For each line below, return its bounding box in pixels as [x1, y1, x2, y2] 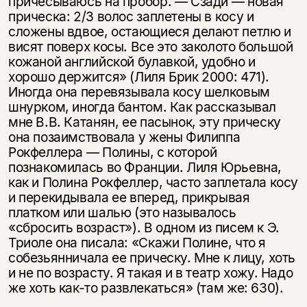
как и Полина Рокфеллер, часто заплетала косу [8, 173, 299, 191]
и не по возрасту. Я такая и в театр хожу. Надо [8, 264, 293, 281]
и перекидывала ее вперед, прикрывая [8, 188, 250, 206]
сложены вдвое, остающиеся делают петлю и [8, 23, 291, 40]
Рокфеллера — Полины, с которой [8, 143, 217, 160]
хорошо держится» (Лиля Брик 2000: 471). [8, 68, 270, 85]
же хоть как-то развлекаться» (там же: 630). [8, 279, 284, 296]
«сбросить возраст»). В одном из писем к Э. [8, 219, 280, 236]
